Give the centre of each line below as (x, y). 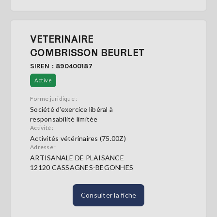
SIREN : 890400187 (61, 66)
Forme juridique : (54, 99)
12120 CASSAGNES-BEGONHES (82, 167)
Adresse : (43, 147)
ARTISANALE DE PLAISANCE (77, 158)
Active (43, 80)
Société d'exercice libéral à (71, 109)
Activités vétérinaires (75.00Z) (78, 138)
